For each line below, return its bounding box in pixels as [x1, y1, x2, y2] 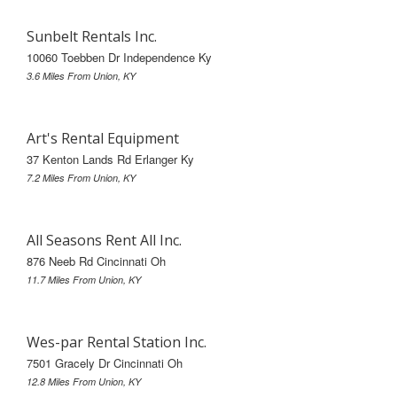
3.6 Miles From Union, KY [27, 68, 136, 82]
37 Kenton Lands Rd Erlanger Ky [27, 150, 194, 167]
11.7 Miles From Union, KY [27, 272, 141, 286]
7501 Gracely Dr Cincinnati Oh [27, 354, 183, 371]
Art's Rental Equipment [27, 128, 179, 148]
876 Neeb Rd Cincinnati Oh [27, 252, 166, 269]
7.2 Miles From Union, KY [27, 170, 136, 184]
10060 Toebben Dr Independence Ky [27, 48, 212, 66]
